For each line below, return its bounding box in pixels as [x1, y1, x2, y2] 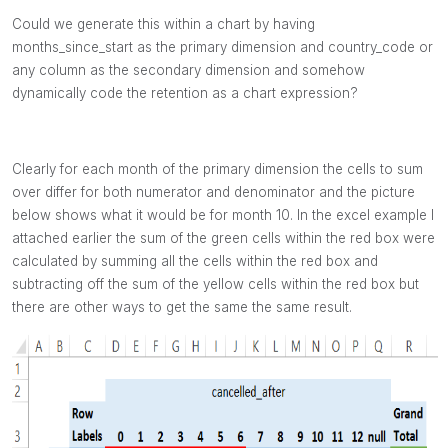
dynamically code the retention [12, 84, 212, 101]
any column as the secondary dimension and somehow [12, 61, 365, 78]
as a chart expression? [212, 84, 358, 101]
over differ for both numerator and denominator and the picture [12, 183, 415, 200]
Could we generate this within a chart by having [12, 15, 315, 32]
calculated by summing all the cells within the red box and [12, 252, 378, 269]
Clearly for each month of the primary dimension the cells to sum [12, 160, 423, 177]
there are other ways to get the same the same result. [12, 298, 352, 315]
